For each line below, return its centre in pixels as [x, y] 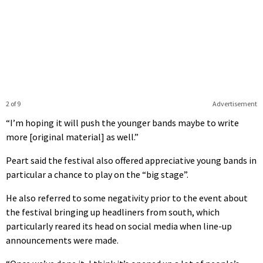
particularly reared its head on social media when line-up [119, 226]
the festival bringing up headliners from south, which [113, 212]
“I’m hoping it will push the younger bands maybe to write [122, 122]
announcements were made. [62, 240]
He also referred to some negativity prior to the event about [127, 198]
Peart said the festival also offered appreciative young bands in [131, 160]
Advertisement [235, 103]
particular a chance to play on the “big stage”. [97, 174]
